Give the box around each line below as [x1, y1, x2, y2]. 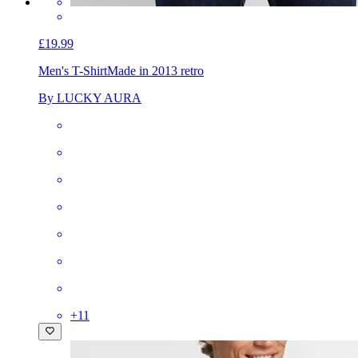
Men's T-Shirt [38, 63, 107, 78]
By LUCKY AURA [38, 90, 141, 105]
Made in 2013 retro [107, 63, 204, 78]
